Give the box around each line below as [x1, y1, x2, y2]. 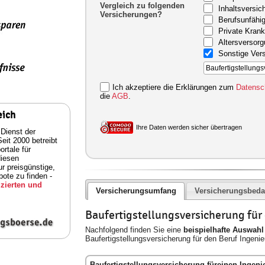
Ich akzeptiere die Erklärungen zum [112, 82, 236, 92]
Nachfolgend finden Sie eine [85, 225, 183, 234]
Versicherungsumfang [95, 186, 176, 196]
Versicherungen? [100, 10, 162, 19]
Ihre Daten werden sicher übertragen [136, 124, 242, 131]
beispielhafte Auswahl [183, 225, 264, 234]
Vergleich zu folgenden [100, 1, 185, 10]
